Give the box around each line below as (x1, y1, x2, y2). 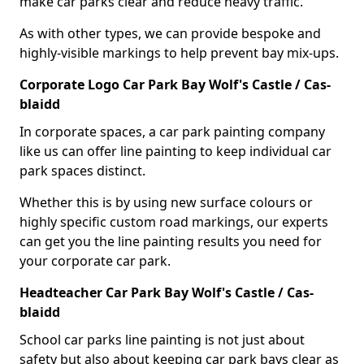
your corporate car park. (19, 251, 171, 270)
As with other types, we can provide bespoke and (19, 24, 321, 42)
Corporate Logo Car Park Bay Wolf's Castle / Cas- (19, 75, 331, 93)
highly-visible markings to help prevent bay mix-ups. (19, 43, 339, 62)
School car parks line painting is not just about (19, 330, 305, 349)
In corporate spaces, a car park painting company (19, 122, 325, 141)
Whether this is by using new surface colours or (19, 193, 313, 211)
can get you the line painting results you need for (19, 232, 322, 250)
